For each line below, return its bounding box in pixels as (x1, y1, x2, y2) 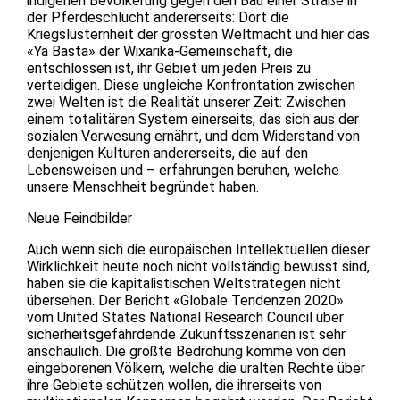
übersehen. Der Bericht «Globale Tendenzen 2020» (27, 291, 344, 309)
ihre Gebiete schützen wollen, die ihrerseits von (27, 376, 321, 394)
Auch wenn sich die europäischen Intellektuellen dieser (27, 240, 370, 258)
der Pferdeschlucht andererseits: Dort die (27, 8, 289, 26)
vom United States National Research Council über (27, 308, 344, 326)
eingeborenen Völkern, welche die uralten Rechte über (27, 359, 365, 377)
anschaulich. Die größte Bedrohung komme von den (27, 342, 346, 360)
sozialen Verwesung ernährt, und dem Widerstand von (27, 127, 360, 145)
